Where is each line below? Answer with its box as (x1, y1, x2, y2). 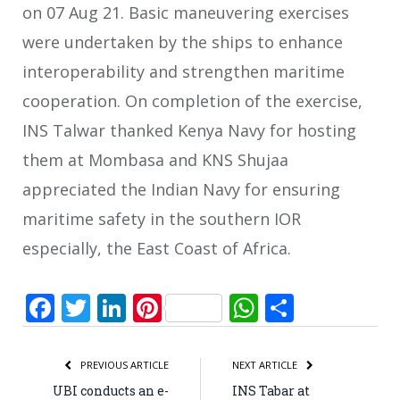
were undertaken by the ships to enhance (22, 31, 343, 54)
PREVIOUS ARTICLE (78, 357, 169, 371)
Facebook (54, 287, 180, 327)
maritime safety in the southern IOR (22, 208, 301, 230)
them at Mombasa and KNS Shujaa (22, 149, 288, 171)
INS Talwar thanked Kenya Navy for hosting (22, 120, 356, 142)
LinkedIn (126, 287, 241, 327)
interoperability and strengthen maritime (22, 61, 345, 83)
